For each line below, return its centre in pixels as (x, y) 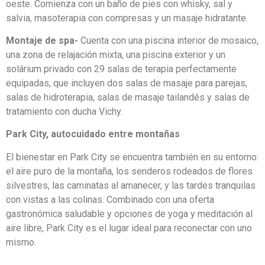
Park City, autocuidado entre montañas (93, 134)
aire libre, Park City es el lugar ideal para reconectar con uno (129, 228)
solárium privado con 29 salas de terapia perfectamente (121, 69)
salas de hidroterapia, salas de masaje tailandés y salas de (128, 97)
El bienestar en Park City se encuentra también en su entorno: (132, 157)
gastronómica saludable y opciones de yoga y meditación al (129, 214)
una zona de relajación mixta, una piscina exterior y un (116, 54)
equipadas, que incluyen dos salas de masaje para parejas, (127, 83)
